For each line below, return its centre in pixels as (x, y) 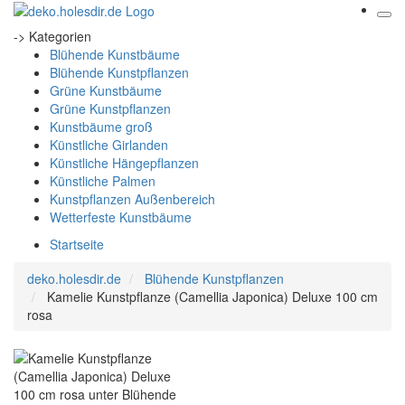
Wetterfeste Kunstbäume (121, 217)
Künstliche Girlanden (109, 145)
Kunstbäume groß (101, 127)
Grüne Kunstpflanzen (110, 108)
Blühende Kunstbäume (115, 54)
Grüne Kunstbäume (106, 90)
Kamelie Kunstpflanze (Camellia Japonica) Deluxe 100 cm (212, 297)
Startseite (77, 244)
